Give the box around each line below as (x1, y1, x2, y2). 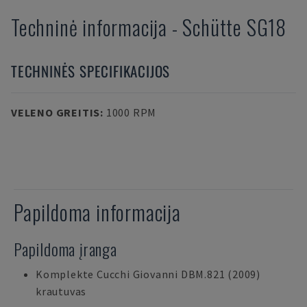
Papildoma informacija (14, 197, 181, 228)
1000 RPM (106, 106, 157, 119)
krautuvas (36, 284, 87, 298)
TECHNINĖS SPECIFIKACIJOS (11, 60, 171, 82)
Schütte (182, 12, 247, 42)
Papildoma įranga (14, 236, 117, 261)
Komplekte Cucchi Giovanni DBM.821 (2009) (36, 267, 260, 281)
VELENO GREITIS (11, 106, 101, 119)
